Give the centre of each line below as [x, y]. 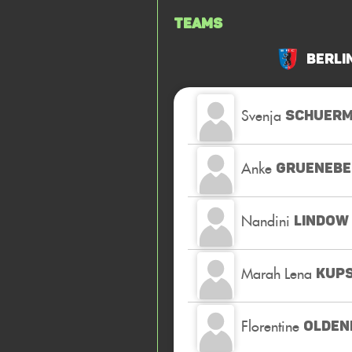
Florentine [270, 326]
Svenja [261, 115]
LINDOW [321, 221]
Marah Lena [277, 273]
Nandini [266, 220]
